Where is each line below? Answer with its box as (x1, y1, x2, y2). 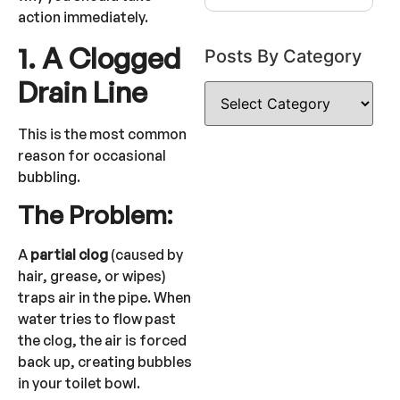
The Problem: (18, 198, 172, 230)
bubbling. (18, 167, 80, 186)
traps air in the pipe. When (18, 287, 191, 306)
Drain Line (18, 73, 147, 110)
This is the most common (18, 124, 187, 143)
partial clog (30, 245, 108, 263)
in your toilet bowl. (18, 373, 140, 392)
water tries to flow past (18, 309, 176, 328)
